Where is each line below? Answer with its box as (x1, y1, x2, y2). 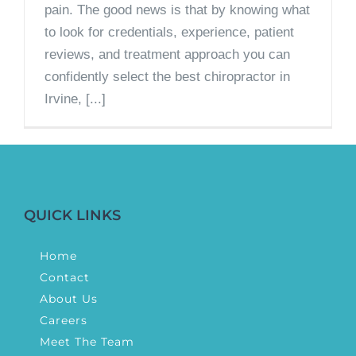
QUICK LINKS (24, 207, 121, 225)
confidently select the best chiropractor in (44, 69, 290, 85)
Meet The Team (40, 335, 134, 350)
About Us (40, 292, 98, 307)
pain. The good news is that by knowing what (44, 2, 310, 18)
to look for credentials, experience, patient (44, 25, 294, 41)
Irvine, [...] (44, 91, 106, 107)
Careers (40, 313, 87, 328)
